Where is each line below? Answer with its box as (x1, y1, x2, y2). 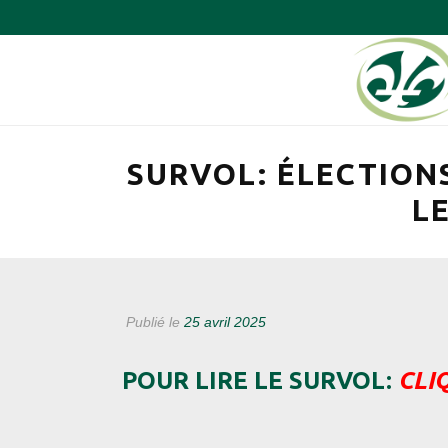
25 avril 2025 (184, 314, 266, 330)
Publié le (122, 314, 184, 330)
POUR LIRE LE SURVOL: (122, 367, 398, 394)
